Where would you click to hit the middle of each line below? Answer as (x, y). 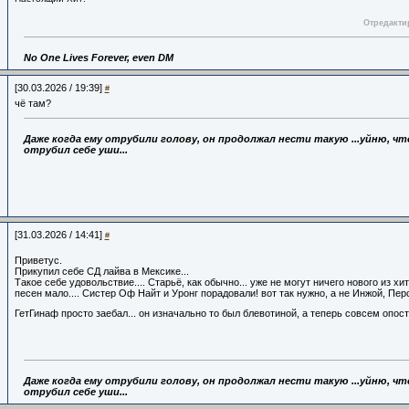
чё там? (32, 103)
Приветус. (38, 260)
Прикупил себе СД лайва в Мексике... (103, 271)
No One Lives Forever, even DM (98, 58)
